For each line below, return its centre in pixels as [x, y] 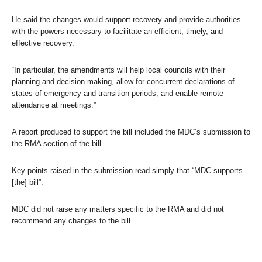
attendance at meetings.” [54, 105]
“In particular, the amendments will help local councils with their [118, 70]
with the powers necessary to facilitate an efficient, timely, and [117, 31]
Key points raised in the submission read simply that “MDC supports [127, 170]
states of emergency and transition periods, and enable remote [118, 93]
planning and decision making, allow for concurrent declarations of [123, 81]
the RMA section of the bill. [58, 143]
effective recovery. [43, 43]
